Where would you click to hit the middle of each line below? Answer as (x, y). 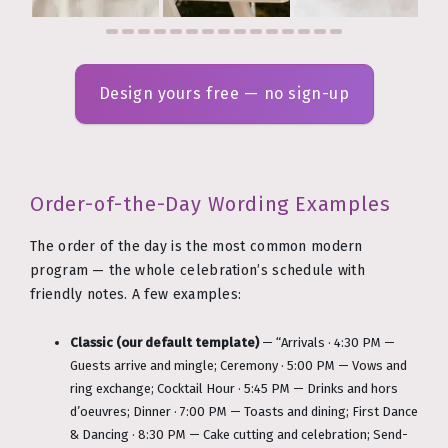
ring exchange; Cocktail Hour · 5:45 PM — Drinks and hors (234, 389)
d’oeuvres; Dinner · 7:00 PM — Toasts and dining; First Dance (244, 412)
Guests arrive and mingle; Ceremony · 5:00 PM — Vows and (238, 366)
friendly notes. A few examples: (136, 295)
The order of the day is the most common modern (196, 247)
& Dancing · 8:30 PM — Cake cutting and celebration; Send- (239, 435)
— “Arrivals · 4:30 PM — (327, 343)
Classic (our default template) (164, 343)
